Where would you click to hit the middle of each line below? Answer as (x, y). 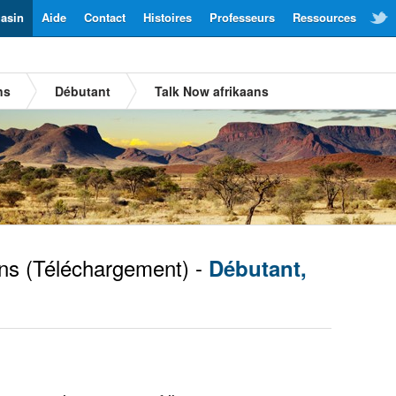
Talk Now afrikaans (212, 91)
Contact (105, 17)
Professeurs (242, 17)
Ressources (324, 17)
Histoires (168, 17)
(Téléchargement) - (114, 267)
